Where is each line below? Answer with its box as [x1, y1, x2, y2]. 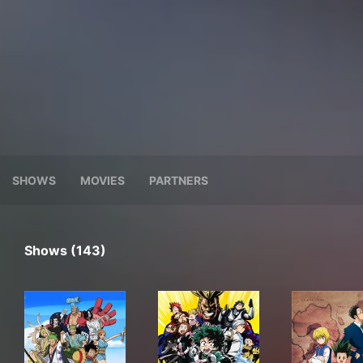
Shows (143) [24, 241, 106, 258]
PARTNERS [149, 173, 208, 187]
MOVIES [80, 173, 125, 187]
